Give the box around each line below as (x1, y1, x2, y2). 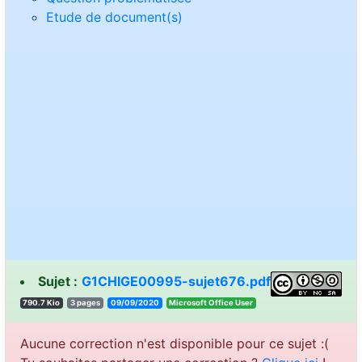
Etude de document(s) (45, 9, 183, 26)
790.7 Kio (23, 298, 61, 308)
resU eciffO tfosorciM (169, 298, 254, 308)
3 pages (70, 298, 101, 308)
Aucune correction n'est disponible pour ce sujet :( (19, 335, 329, 351)
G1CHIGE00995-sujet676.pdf (81, 273, 271, 290)
